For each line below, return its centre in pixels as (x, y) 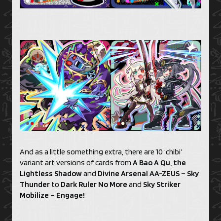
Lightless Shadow (51, 174)
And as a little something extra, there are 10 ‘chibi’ (101, 152)
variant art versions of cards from (76, 163)
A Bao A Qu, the (159, 163)
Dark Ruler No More (94, 184)
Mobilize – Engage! (52, 195)
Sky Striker (162, 184)
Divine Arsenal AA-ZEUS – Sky (148, 174)
